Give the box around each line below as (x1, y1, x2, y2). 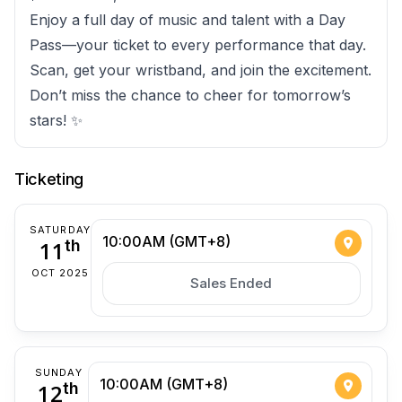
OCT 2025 (31, 267, 90, 280)
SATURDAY (30, 223, 91, 237)
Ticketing (14, 170, 84, 189)
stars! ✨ (30, 111, 83, 130)
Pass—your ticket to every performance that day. (30, 36, 366, 55)
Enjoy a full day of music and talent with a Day (30, 11, 345, 30)
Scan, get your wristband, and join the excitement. (30, 61, 371, 80)
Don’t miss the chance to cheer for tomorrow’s (30, 86, 351, 105)
